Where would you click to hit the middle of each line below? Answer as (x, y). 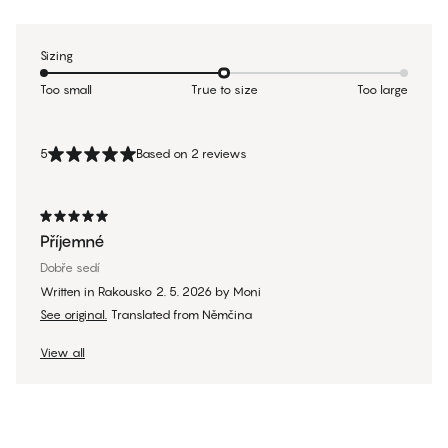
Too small (66, 90)
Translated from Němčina (181, 315)
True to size (224, 90)
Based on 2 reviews (191, 154)
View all (62, 353)
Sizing (56, 56)
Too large (382, 90)
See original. (73, 315)
